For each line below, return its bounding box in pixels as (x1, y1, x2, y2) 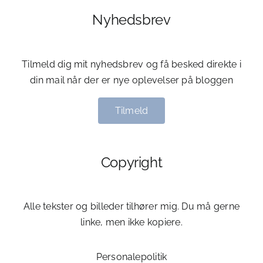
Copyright (100, 153, 163, 171)
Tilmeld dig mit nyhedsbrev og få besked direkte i (22, 58, 241, 70)
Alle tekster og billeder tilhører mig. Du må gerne (23, 201, 240, 213)
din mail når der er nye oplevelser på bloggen (30, 74, 233, 86)
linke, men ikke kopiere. (80, 217, 183, 228)
